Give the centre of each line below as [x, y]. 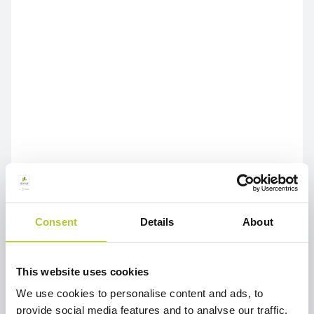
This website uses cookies [83, 271]
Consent [56, 221]
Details [157, 221]
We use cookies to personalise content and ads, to [140, 293]
